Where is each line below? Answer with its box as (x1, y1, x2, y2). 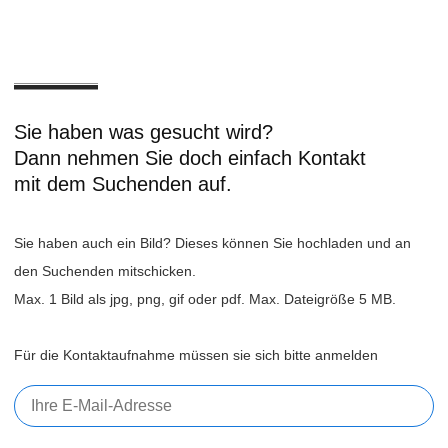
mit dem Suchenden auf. (14, 172, 233, 195)
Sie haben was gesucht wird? (14, 120, 274, 143)
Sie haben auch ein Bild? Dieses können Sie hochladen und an (14, 234, 412, 251)
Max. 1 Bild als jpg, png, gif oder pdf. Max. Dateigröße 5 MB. (14, 290, 397, 307)
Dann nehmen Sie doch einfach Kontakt (14, 146, 367, 169)
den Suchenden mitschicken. (14, 262, 197, 279)
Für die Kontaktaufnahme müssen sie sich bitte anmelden (14, 346, 379, 363)
